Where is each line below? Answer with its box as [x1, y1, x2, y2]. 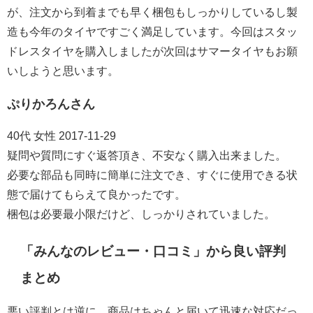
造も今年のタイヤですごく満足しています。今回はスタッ [7, 26, 298, 38]
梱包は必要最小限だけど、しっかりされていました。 [7, 208, 275, 221]
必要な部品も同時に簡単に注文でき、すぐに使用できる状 [7, 169, 298, 182]
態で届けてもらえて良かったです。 [7, 189, 186, 201]
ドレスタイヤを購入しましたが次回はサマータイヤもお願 [7, 45, 298, 58]
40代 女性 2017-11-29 [7, 130, 116, 143]
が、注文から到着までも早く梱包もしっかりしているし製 [7, 6, 298, 19]
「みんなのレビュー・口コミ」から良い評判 [20, 244, 286, 259]
